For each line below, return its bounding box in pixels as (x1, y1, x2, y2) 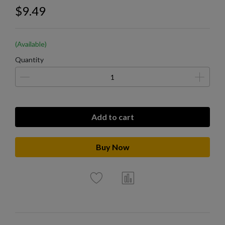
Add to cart (91, 112, 134, 122)
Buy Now (95, 142, 130, 152)
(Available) (15, 40, 47, 49)
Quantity (15, 55, 44, 64)
